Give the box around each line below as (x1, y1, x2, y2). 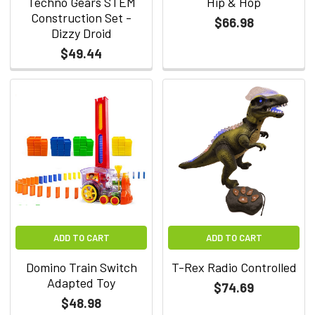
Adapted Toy (47, 274, 115, 290)
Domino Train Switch (25, 259, 137, 275)
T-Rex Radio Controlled (171, 259, 297, 275)
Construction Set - (31, 9, 131, 25)
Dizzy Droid (51, 25, 112, 41)
